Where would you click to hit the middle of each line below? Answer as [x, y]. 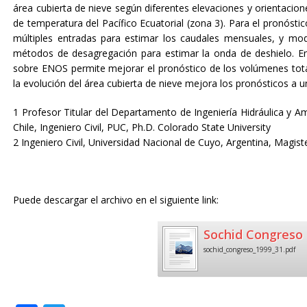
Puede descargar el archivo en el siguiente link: [116, 200]
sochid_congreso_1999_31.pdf [250, 249]
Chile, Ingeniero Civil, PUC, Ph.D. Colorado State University [142, 127]
